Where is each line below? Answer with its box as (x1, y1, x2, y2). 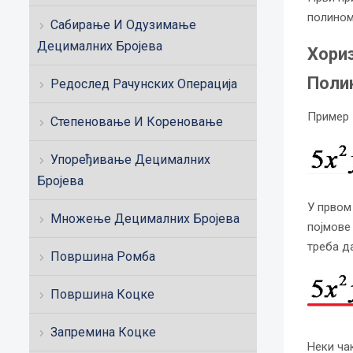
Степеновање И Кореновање (50, 114, 223, 129)
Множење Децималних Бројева (50, 211, 240, 226)
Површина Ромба (50, 249, 155, 264)
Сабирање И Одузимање (50, 17, 196, 32)
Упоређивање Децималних (50, 152, 210, 167)
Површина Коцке (50, 287, 154, 302)
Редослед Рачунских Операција (50, 76, 237, 91)
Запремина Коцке (50, 325, 156, 340)
